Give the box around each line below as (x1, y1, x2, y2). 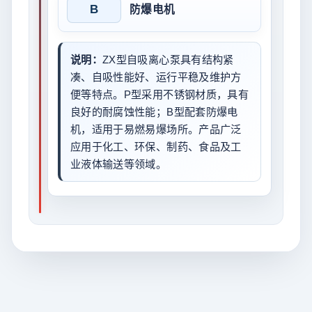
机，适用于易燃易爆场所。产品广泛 (70, 123, 242, 135)
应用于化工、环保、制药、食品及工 (70, 140, 242, 153)
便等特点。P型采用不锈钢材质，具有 (70, 88, 249, 100)
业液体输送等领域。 (70, 157, 167, 170)
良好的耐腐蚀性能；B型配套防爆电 (70, 105, 238, 118)
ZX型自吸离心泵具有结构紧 (102, 53, 234, 65)
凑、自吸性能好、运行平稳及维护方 (70, 70, 242, 83)
